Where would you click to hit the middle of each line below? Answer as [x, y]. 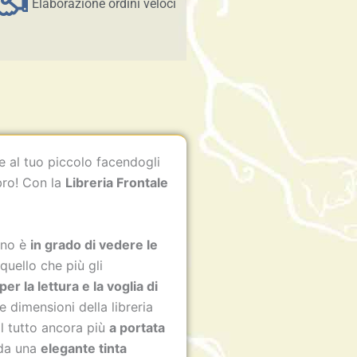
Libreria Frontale [117, 183]
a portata [137, 327]
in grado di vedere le [94, 244]
